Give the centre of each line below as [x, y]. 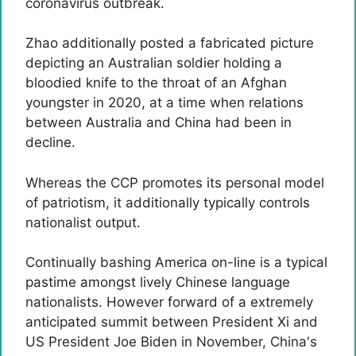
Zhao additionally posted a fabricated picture [170, 43]
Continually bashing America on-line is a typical [176, 262]
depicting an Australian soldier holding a [154, 63]
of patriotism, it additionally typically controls [168, 202]
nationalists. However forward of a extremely [169, 302]
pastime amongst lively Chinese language [158, 282]
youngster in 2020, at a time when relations [164, 103]
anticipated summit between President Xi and [172, 322]
